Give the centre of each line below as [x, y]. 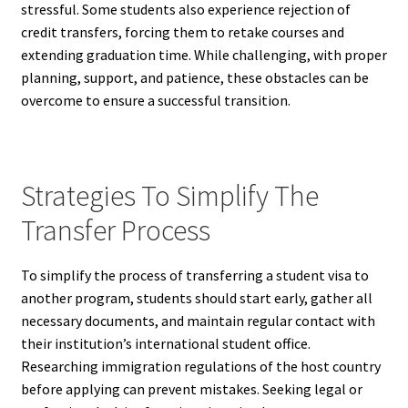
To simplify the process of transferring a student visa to [194, 275]
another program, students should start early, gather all [196, 297]
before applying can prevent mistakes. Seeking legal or [191, 388]
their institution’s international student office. [165, 343]
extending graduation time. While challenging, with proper [204, 55]
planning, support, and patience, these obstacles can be [194, 78]
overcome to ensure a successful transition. [155, 101]
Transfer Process [115, 231]
